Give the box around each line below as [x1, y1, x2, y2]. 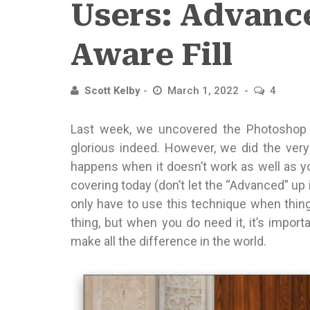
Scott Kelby [84, 84, 140, 97]
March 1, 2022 [167, 84, 241, 97]
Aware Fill [71, 37, 232, 73]
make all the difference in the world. [71, 234, 266, 248]
